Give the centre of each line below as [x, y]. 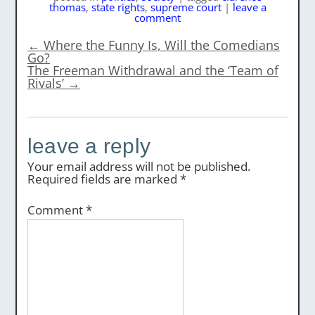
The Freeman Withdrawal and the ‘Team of [153, 70]
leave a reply [89, 146]
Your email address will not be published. [139, 166]
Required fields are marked [103, 179]
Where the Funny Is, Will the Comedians [160, 45]
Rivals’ [47, 83]
